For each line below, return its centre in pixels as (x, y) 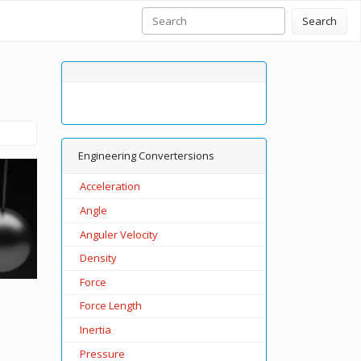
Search (320, 21)
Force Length (110, 306)
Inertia (95, 329)
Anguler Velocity (118, 234)
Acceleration (110, 187)
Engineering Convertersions (146, 156)
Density (98, 258)
